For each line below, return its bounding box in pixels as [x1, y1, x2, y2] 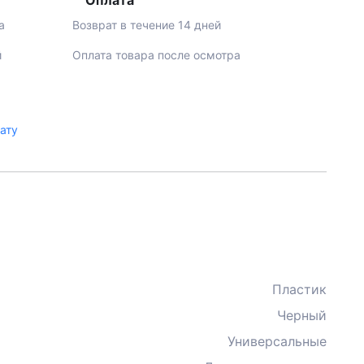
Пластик [272, 281, 327, 297]
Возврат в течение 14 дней [71, 18, 221, 32]
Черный [277, 307, 327, 323]
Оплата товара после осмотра [71, 48, 240, 62]
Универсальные [227, 333, 327, 349]
